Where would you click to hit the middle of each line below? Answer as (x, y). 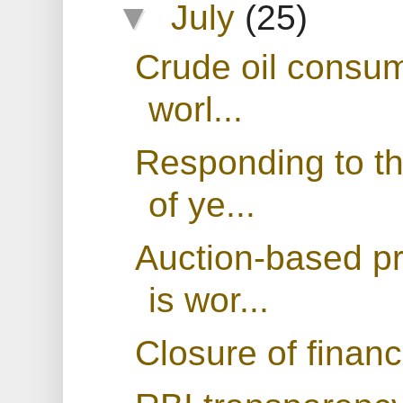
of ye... (201, 204)
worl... (195, 108)
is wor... (208, 299)
